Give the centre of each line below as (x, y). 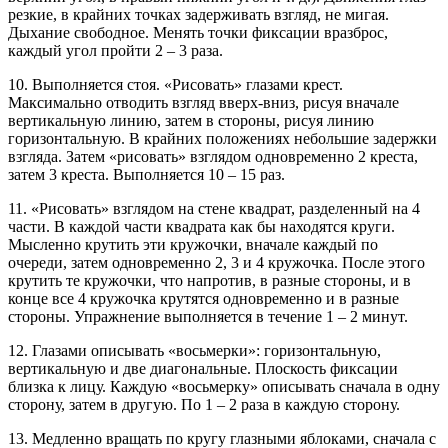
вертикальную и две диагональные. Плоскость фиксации (203, 369)
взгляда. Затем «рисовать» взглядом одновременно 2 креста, (213, 157)
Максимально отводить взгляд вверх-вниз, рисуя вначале (203, 103)
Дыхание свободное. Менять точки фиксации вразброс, (198, 33)
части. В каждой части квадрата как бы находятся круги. (201, 227)
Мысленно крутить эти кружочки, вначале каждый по (193, 245)
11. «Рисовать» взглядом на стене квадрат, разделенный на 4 (214, 209)
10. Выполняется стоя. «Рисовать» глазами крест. (175, 85)
